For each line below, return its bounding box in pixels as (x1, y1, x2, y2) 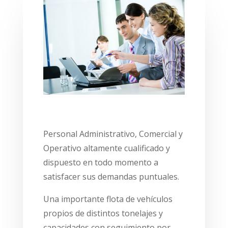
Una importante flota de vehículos (43, 193, 173, 205)
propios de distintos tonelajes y (43, 207, 163, 219)
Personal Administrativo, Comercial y (43, 128, 183, 139)
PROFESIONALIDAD (43, 109, 137, 122)
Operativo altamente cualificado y (43, 142, 170, 154)
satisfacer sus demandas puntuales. (43, 170, 179, 182)
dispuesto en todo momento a (43, 156, 158, 168)
